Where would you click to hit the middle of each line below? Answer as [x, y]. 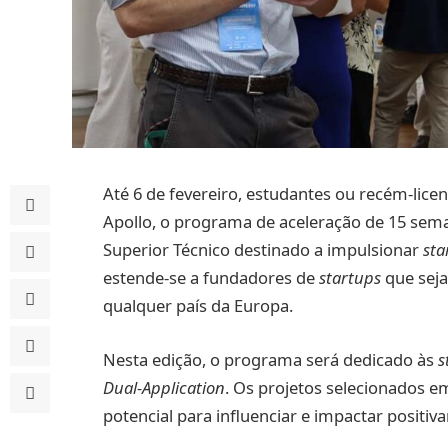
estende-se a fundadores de [211, 277]
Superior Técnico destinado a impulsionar [263, 249]
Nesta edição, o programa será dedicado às [270, 359]
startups [352, 277]
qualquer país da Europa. [198, 305]
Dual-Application [164, 387]
